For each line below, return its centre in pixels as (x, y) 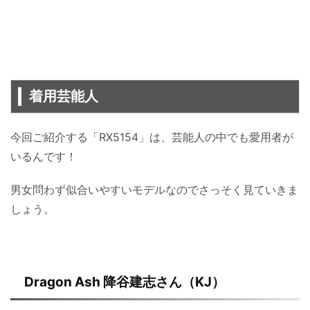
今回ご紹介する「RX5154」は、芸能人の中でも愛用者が (152, 137)
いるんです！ (44, 156)
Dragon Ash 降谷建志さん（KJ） (125, 282)
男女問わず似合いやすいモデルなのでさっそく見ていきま (154, 189)
